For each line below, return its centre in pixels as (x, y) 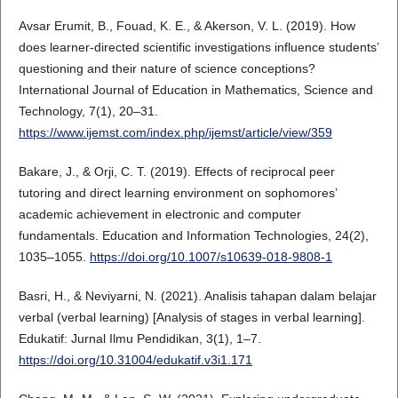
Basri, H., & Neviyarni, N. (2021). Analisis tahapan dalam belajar (197, 296)
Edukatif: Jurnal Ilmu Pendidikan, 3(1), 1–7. (139, 339)
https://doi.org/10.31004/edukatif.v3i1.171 (135, 360)
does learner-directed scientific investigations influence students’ (198, 48)
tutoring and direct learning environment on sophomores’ (177, 193)
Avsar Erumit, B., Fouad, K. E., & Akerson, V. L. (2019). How (187, 26)
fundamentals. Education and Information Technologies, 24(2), (193, 236)
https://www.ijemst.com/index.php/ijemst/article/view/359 (175, 133)
